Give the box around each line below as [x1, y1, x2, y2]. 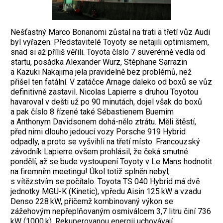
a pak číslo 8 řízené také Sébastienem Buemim [10, 107, 174, 116]
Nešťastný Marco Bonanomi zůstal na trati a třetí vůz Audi [10, 27, 210, 37]
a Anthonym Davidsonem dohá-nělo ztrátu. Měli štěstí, [10, 116, 196, 126]
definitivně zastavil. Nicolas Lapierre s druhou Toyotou [10, 87, 198, 97]
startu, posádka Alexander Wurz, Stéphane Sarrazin [10, 57, 187, 67]
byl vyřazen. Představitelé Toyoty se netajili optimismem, [10, 37, 209, 47]
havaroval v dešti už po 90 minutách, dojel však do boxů [10, 97, 202, 107]
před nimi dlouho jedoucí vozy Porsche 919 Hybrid [10, 126, 186, 136]
